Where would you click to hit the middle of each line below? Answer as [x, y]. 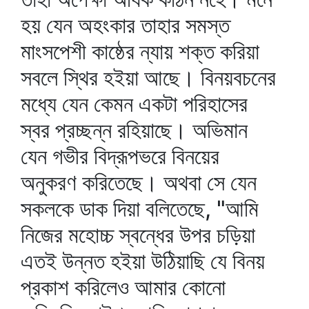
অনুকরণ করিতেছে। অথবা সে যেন [139, 182]
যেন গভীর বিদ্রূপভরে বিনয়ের [120, 156]
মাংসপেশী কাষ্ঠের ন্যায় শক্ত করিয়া [140, 51]
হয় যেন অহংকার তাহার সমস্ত [125, 25]
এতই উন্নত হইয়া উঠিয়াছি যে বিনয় [143, 261]
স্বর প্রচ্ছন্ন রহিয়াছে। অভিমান [134, 130]
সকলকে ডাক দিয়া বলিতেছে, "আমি [140, 209]
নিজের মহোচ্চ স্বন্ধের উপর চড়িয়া [138, 235]
